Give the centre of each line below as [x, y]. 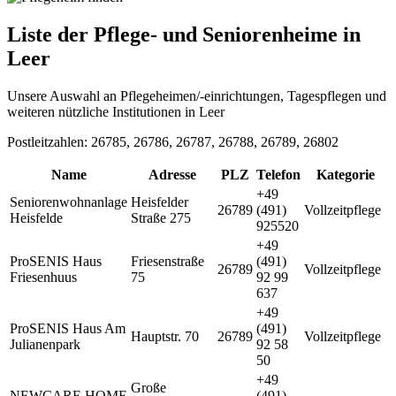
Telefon [278, 174]
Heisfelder [160, 202]
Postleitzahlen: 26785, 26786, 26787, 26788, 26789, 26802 [173, 141]
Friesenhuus [43, 277]
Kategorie [345, 174]
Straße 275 [161, 217]
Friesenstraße [168, 261]
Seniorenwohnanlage [69, 202]
